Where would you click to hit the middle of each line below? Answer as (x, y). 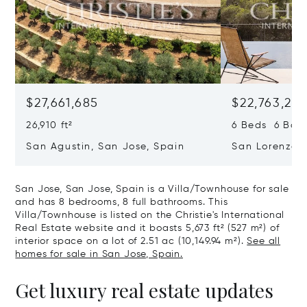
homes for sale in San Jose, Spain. (99, 254)
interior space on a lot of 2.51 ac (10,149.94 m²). (131, 241)
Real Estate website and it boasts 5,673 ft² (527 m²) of (147, 228)
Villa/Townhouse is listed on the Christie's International (150, 215)
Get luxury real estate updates (145, 290)
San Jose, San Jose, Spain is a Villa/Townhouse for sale (152, 189)
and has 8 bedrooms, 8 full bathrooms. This (122, 202)
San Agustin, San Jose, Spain (106, 146)
